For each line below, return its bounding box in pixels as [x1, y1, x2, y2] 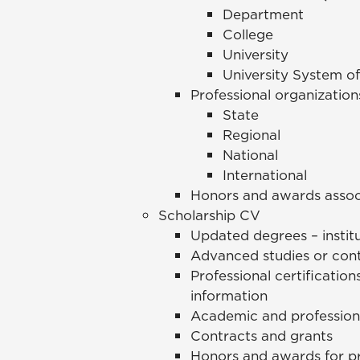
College [223, 25, 277, 45]
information [190, 286, 272, 306]
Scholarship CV [158, 206, 260, 226]
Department [223, 5, 308, 25]
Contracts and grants [190, 326, 337, 346]
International [223, 166, 311, 186]
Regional [223, 125, 284, 145]
